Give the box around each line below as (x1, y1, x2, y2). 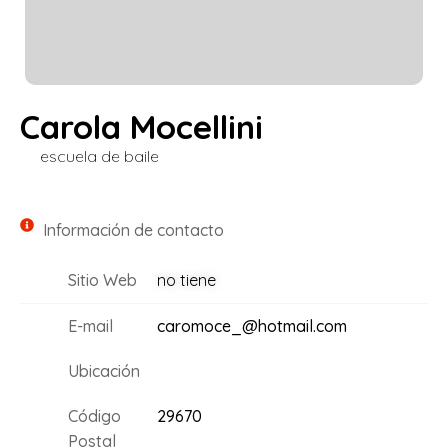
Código (67, 406, 121, 427)
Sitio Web (67, 270, 137, 291)
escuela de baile (40, 146, 159, 166)
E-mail (67, 316, 113, 337)
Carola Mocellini (20, 106, 263, 147)
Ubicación (67, 361, 140, 382)
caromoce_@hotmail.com (156, 316, 347, 337)
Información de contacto (42, 220, 224, 241)
